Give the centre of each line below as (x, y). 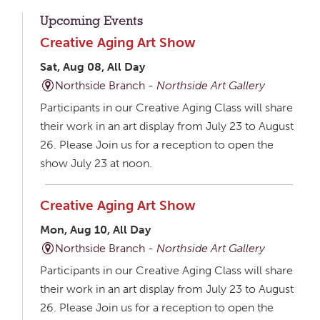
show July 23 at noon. (96, 164)
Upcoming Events (91, 22)
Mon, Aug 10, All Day (95, 229)
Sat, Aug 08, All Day (92, 67)
